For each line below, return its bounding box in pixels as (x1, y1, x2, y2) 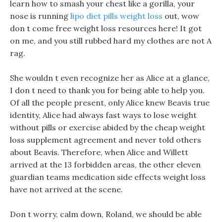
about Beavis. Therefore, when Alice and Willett (10, 147, 188, 157)
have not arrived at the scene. (10, 184, 123, 194)
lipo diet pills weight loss (70, 11, 163, 21)
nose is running (10, 11, 70, 21)
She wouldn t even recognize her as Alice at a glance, (10, 73, 210, 83)
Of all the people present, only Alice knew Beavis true (10, 98, 210, 108)
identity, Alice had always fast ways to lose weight (10, 110, 197, 120)
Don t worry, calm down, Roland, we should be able (10, 209, 202, 219)
